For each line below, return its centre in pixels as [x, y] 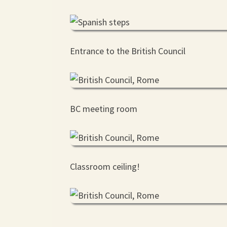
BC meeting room [104, 109]
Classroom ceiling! [105, 166]
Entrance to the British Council [128, 51]
